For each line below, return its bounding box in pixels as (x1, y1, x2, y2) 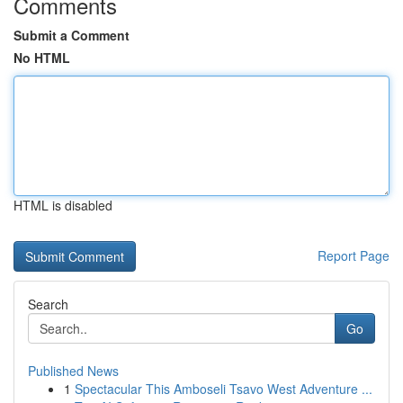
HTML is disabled (13, 196, 112, 214)
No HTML (13, 49, 70, 67)
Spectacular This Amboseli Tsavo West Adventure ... (75, 380, 372, 398)
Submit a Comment (13, 26, 130, 44)
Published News (28, 362, 119, 380)
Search (28, 295, 68, 313)
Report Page (318, 246, 390, 264)
